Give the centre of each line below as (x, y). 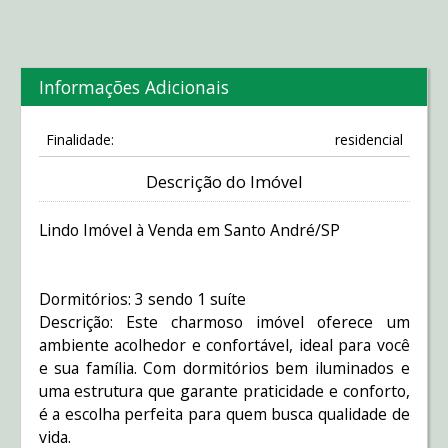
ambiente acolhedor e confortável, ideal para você (224, 345)
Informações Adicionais (133, 86)
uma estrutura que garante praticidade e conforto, (224, 391)
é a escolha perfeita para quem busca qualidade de (224, 414)
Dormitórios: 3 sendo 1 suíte (142, 299)
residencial (368, 140)
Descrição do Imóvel (224, 182)
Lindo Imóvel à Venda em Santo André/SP (189, 229)
